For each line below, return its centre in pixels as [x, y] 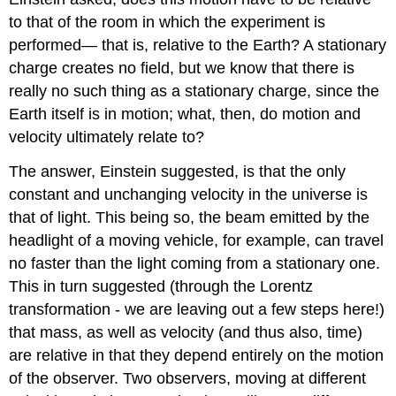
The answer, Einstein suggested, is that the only [178, 172]
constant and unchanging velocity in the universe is [189, 195]
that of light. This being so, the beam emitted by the [190, 218]
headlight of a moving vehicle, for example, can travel [197, 241]
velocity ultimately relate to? [107, 137]
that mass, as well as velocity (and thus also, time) [186, 333]
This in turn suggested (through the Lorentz [161, 287]
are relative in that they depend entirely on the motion [197, 356]
